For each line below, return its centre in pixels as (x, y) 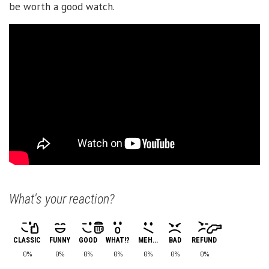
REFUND (204, 240)
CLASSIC (27, 240)
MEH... (148, 240)
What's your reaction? (62, 199)
